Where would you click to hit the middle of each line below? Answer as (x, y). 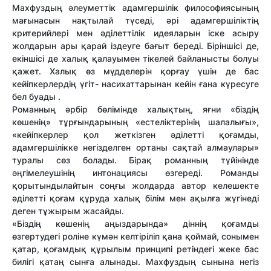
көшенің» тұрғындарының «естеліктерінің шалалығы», (135, 122)
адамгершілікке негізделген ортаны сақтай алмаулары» (135, 148)
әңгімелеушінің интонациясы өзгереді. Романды (135, 173)
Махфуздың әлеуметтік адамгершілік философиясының (135, 8)
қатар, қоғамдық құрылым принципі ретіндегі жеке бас (135, 249)
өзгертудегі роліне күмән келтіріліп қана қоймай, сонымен (135, 237)
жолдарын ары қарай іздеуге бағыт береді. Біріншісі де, (135, 46)
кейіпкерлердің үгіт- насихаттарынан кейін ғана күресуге (135, 84)
